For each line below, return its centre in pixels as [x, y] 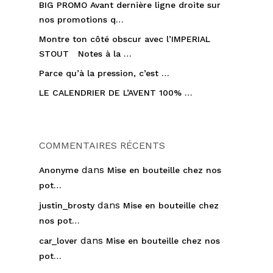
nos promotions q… [81, 19]
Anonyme [59, 170]
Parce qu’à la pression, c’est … [104, 73]
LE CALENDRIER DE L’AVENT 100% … [116, 93]
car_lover [58, 241]
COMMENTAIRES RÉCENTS [102, 145]
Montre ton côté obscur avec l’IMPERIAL [125, 39]
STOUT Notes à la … [85, 54]
